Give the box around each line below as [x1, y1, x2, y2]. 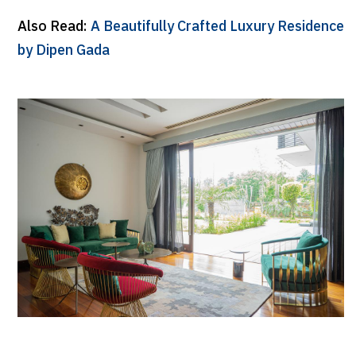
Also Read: [17, 15, 91, 40]
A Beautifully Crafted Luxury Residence [90, 15, 344, 40]
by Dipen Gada [17, 39, 110, 64]
